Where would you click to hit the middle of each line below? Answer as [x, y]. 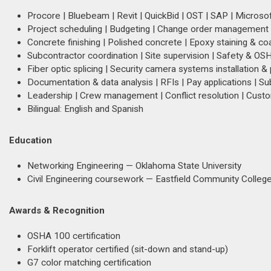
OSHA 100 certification [74, 236]
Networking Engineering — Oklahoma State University [134, 166]
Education [31, 140]
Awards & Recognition [57, 211]
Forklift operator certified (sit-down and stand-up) [128, 249]
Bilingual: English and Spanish [85, 109]
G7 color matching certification [89, 263]
